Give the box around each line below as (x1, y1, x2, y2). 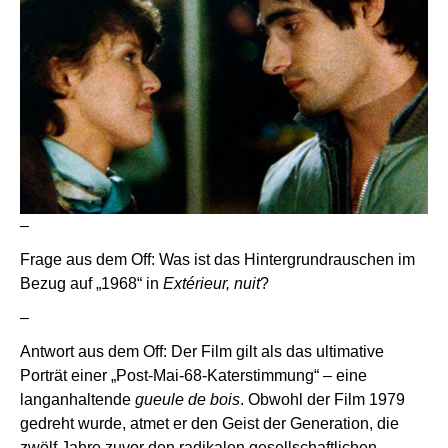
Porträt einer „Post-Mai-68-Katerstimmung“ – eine (20, 366, 367, 384)
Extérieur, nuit (163, 274, 260, 292)
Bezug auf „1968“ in (20, 274, 163, 292)
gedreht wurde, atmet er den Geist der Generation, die (20, 414, 399, 432)
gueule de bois (135, 390, 240, 408)
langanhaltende (20, 390, 135, 408)
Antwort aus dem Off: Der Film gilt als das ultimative (20, 342, 384, 360)
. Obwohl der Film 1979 (240, 390, 405, 408)
